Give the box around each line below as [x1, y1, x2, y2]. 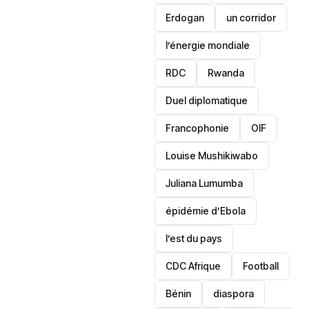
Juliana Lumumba [166, 177, 243, 189]
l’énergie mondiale [166, 39, 250, 51]
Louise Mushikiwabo [166, 150, 259, 161]
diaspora [213, 288, 255, 299]
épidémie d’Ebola [166, 205, 246, 217]
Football [243, 260, 279, 272]
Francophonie [166, 122, 230, 134]
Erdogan [166, 12, 205, 23]
